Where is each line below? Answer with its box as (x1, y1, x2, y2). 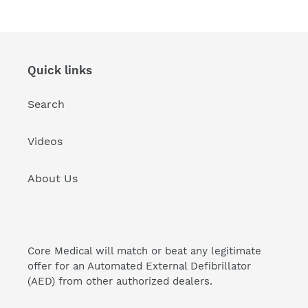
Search (27, 97, 65, 111)
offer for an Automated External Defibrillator (27, 260, 251, 273)
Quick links (27, 63, 92, 78)
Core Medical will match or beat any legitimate (27, 245, 261, 258)
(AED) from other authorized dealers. (27, 275, 212, 288)
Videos (27, 134, 63, 148)
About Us (27, 171, 78, 185)
